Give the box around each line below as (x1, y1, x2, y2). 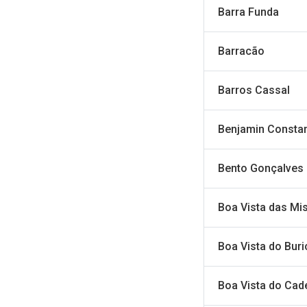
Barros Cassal (218, 84, 290, 97)
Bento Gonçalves (218, 162, 304, 175)
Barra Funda (218, 5, 279, 19)
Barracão (218, 45, 265, 58)
